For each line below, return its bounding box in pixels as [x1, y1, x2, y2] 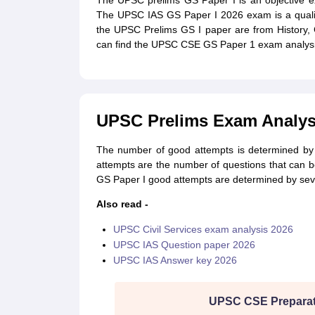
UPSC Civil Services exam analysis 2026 [112, 224, 293, 235]
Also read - [96, 198, 148, 210]
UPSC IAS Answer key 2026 [112, 255, 237, 266]
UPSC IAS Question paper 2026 [112, 239, 255, 250]
